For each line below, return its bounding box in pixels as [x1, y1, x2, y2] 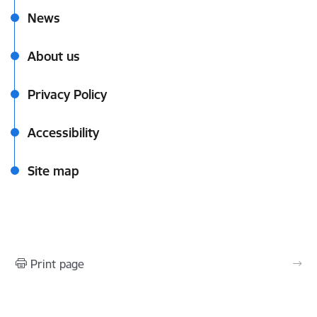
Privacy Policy [28, 86, 107, 103]
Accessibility [28, 125, 99, 141]
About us [28, 48, 80, 64]
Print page [30, 257, 84, 271]
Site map [28, 163, 79, 179]
